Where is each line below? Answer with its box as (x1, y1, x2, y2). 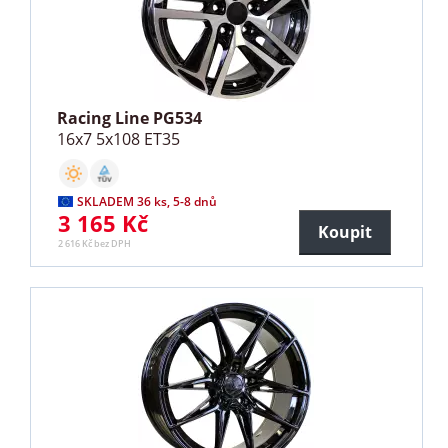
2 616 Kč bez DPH (58, 236, 132, 250)
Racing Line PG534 (57, 106, 203, 129)
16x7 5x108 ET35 (57, 127, 181, 150)
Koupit (317, 220, 372, 243)
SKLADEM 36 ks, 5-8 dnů (77, 192, 218, 210)
